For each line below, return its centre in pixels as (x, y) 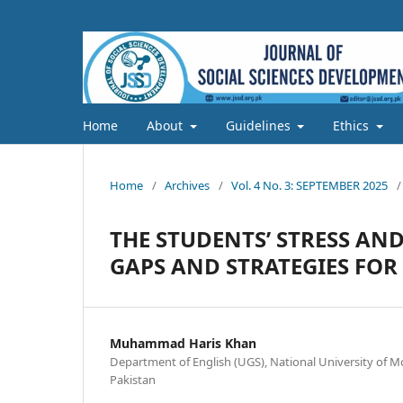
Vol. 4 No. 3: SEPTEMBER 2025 (309, 185)
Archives (187, 185)
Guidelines (260, 125)
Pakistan (133, 379)
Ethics (353, 125)
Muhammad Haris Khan (183, 343)
